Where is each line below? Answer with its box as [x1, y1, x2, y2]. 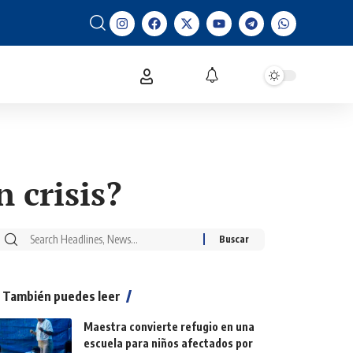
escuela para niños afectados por [84, 336, 254, 350]
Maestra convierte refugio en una [84, 319, 255, 333]
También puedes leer [2, 288, 121, 304]
